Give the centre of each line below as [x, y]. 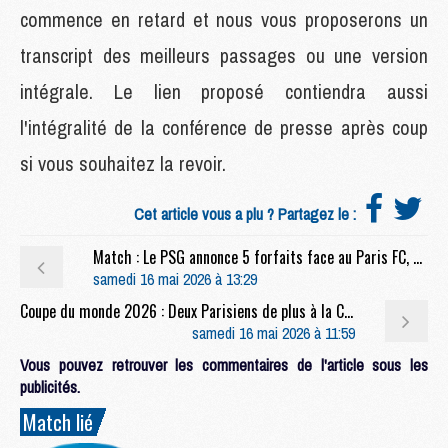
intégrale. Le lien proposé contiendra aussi [224, 91]
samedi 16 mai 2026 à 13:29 [174, 278]
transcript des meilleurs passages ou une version [224, 55]
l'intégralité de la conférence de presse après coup [224, 127]
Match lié [58, 421]
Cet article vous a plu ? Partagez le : [247, 213]
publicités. [50, 386]
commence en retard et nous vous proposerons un [224, 19]
